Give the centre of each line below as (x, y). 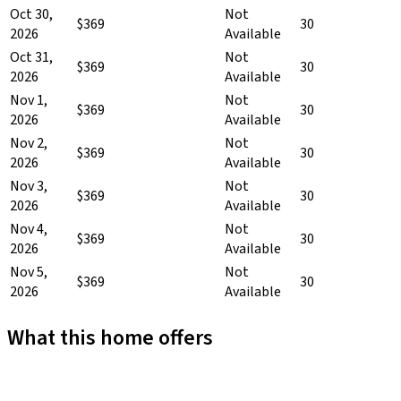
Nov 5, (29, 272)
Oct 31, (31, 57)
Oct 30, (31, 14)
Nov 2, (29, 143)
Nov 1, (29, 100)
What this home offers (110, 337)
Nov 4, (29, 229)
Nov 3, (29, 186)
